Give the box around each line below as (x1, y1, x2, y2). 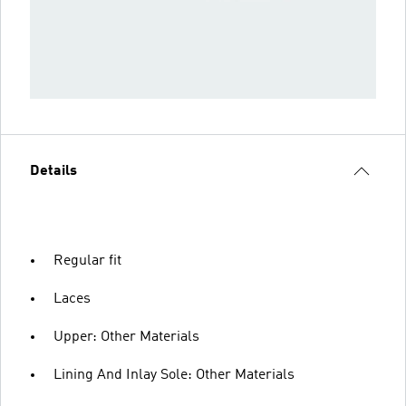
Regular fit (53, 253, 121, 268)
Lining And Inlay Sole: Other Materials (53, 367, 295, 382)
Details (30, 163, 77, 179)
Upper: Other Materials (53, 329, 199, 344)
